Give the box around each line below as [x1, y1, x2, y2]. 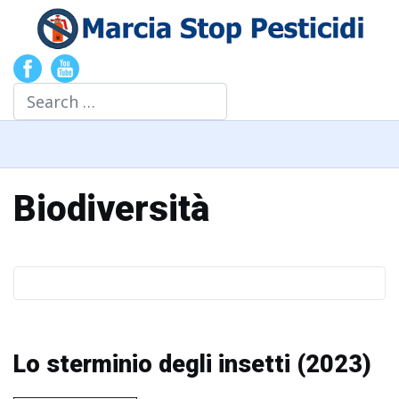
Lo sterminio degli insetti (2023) [13, 350, 371, 379]
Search [12, 82, 64, 104]
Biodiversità [13, 188, 209, 231]
